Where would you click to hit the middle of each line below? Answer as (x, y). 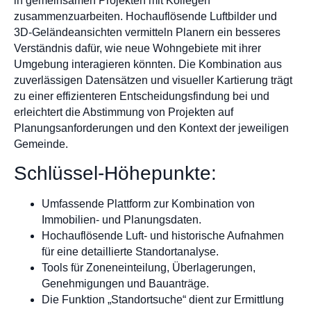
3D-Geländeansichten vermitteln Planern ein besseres (147, 32)
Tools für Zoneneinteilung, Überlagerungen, (149, 268)
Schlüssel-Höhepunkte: (115, 174)
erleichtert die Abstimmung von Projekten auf (124, 112)
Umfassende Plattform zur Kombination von (148, 204)
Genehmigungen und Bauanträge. (125, 284)
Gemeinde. (41, 144)
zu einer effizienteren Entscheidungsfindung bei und (142, 96)
